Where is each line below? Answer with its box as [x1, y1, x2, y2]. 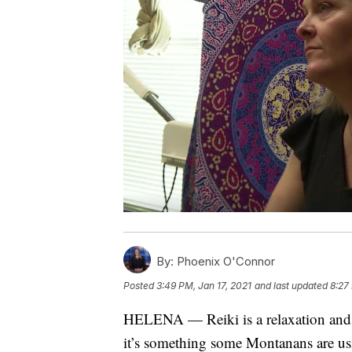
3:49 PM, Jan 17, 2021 [156, 280, 251, 292]
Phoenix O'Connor [174, 254, 275, 269]
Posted [123, 280, 156, 292]
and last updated [255, 280, 328, 292]
